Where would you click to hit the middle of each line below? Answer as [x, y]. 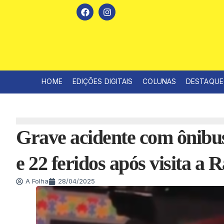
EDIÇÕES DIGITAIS [102, 81]
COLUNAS [159, 81]
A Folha [37, 181]
